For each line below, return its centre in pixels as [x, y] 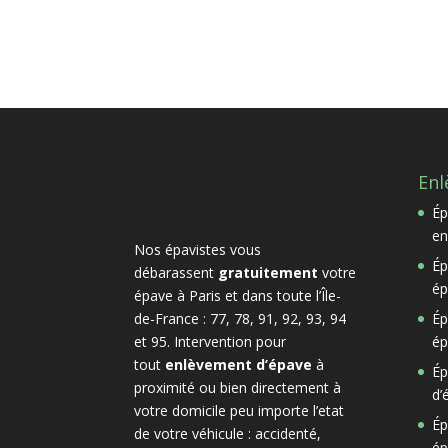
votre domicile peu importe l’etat [239, 410]
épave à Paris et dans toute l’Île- [238, 295]
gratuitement [268, 272]
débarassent [176, 272]
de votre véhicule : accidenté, [228, 433]
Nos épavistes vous [198, 249]
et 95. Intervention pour [210, 341]
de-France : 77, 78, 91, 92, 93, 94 [240, 318]
